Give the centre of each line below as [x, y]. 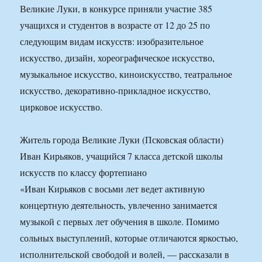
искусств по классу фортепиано [84, 173]
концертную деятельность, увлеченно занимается [119, 205]
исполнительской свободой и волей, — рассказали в [125, 254]
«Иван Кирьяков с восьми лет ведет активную [113, 189]
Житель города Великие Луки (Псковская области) [122, 140]
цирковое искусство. [61, 107]
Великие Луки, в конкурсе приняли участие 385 [116, 9]
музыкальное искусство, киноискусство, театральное [126, 74]
